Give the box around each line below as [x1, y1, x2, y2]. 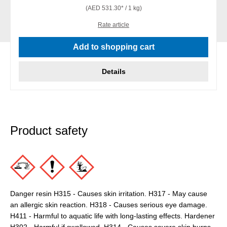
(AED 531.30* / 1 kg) [85, 5, 142, 12]
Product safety [10, 124, 88, 138]
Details [101, 67, 126, 76]
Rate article [98, 21, 129, 29]
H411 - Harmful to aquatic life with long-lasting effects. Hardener [10, 212, 215, 220]
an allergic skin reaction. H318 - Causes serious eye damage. [10, 201, 207, 209]
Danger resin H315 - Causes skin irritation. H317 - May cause [10, 190, 207, 198]
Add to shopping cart [72, 43, 155, 52]
